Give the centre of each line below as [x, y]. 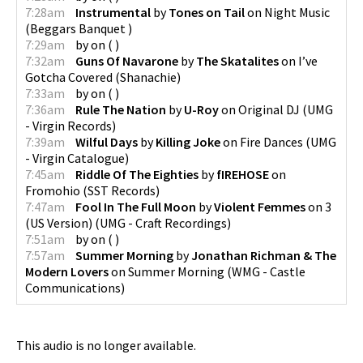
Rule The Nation [121, 109]
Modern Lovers [67, 271]
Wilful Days [107, 141]
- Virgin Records [68, 125]
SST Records [122, 190]
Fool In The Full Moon [136, 206]
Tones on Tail [207, 12]
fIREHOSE [243, 174]
